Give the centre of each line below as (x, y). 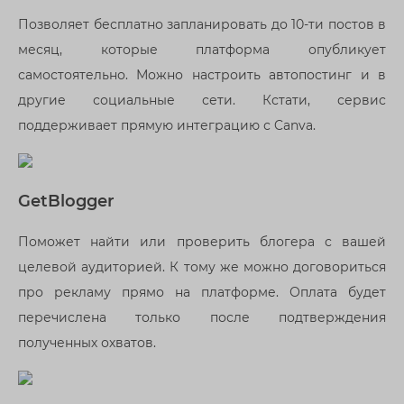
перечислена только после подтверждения (202, 318)
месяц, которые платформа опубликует (202, 49)
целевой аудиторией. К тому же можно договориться (202, 267)
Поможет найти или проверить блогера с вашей (202, 242)
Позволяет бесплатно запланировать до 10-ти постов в (202, 24)
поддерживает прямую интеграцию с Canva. (167, 125)
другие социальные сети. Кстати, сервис (202, 100)
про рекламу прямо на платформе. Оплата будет (202, 293)
